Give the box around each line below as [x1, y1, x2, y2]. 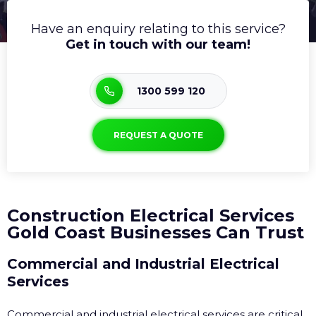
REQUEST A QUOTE [113, 129, 203, 140]
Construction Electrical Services [7, 205, 294, 226]
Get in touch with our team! [66, 37, 250, 52]
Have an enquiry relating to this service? [30, 21, 286, 37]
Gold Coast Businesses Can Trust [7, 222, 304, 243]
